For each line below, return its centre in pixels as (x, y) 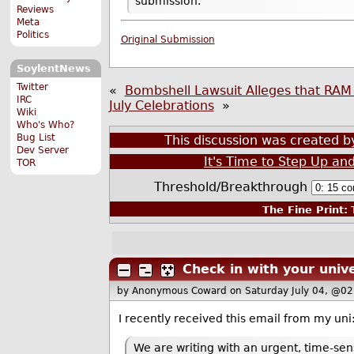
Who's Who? (46, 124)
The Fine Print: (305, 210)
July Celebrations (161, 106)
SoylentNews (53, 69)
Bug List (36, 137)
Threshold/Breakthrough (232, 186)
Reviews (36, 10)
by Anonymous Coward (174, 290)
